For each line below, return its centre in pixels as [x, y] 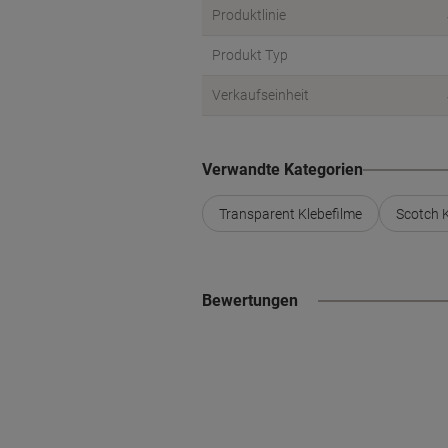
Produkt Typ [250, 55]
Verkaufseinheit [260, 95]
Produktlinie [249, 15]
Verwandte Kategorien [282, 169]
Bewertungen [250, 300]
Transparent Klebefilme [290, 213]
